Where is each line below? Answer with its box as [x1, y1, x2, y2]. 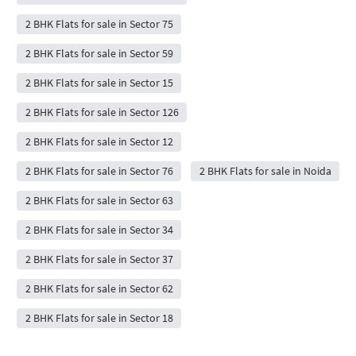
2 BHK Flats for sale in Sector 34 [25, 222, 173, 237]
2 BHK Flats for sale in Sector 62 [25, 281, 173, 296]
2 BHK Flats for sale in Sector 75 [25, 16, 173, 31]
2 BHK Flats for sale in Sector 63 [25, 192, 173, 207]
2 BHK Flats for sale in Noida [199, 163, 331, 178]
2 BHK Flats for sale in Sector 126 [25, 104, 179, 119]
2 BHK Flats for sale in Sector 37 [25, 251, 173, 266]
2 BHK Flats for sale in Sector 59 [25, 45, 173, 60]
